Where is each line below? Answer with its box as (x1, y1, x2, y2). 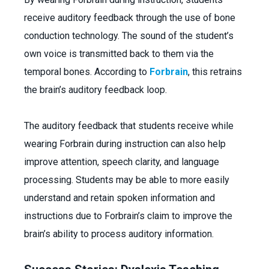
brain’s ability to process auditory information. (24, 228, 216, 240)
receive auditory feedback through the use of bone (24, 12, 235, 23)
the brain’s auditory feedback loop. (24, 84, 169, 95)
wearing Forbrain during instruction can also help (24, 138, 226, 150)
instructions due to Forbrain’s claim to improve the (24, 210, 232, 222)
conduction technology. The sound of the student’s (24, 30, 234, 41)
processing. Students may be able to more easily (24, 174, 229, 186)
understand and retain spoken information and (24, 192, 215, 204)
